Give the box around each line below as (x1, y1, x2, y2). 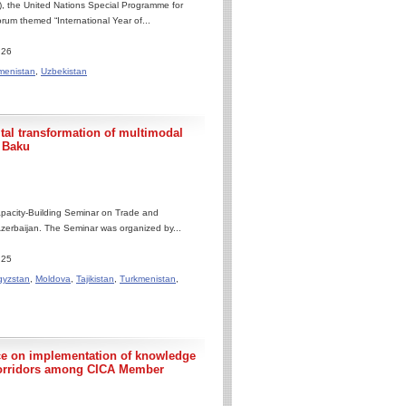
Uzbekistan (41, 66, 87, 76)
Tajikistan (76, 274, 114, 284)
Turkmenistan (120, 274, 176, 284)
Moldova (35, 274, 71, 284)
